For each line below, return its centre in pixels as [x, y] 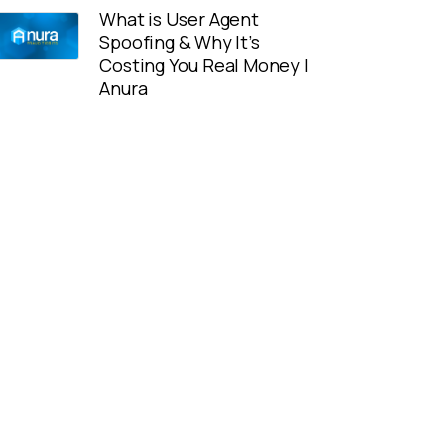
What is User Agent [179, 18]
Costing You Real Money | [204, 64]
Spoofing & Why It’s [179, 41]
